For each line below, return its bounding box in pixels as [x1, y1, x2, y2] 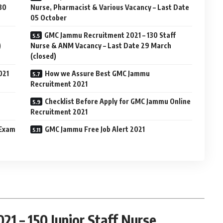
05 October [30, 13, 67, 22]
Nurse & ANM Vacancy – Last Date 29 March [30, 41, 172, 50]
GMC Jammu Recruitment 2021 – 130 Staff [44, 31, 176, 39]
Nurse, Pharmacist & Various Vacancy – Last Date [30, 3, 190, 11]
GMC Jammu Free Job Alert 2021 [45, 125, 145, 133]
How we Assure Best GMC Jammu [45, 69, 150, 78]
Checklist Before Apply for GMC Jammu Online [45, 97, 191, 106]
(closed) [30, 52, 57, 60]
